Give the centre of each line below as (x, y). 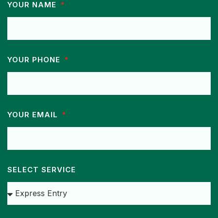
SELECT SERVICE (42, 169)
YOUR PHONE (35, 59)
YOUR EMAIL (34, 114)
